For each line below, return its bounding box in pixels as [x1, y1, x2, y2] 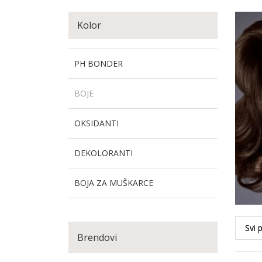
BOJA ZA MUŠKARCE [74, 177, 153, 188]
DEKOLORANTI [74, 147, 133, 158]
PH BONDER [74, 58, 123, 69]
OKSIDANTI [74, 118, 119, 129]
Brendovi [77, 231, 117, 244]
